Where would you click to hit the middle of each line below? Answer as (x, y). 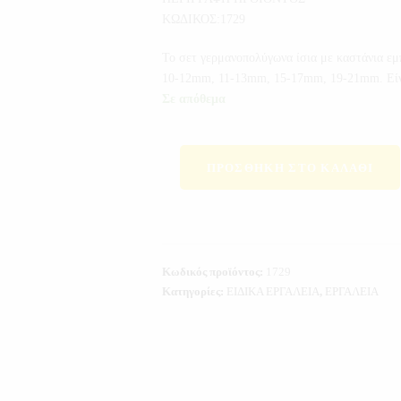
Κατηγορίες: (194, 292)
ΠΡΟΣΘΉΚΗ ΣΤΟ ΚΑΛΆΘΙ (290, 167)
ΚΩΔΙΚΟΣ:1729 (203, 20)
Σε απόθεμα (193, 99)
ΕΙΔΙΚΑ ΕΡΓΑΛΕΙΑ (273, 292)
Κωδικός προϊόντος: (213, 272)
